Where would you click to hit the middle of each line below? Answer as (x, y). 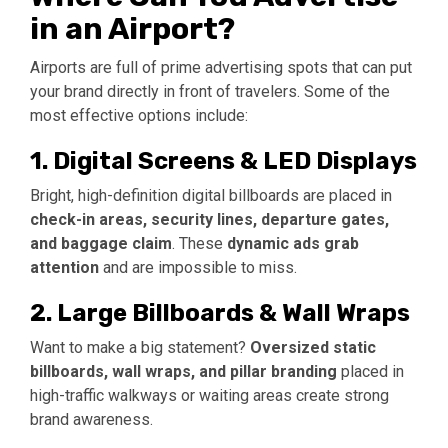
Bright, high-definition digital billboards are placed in (211, 196)
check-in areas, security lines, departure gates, (209, 220)
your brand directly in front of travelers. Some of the (210, 92)
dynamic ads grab (293, 244)
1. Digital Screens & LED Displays (223, 161)
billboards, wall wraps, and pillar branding (183, 372)
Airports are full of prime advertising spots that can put (221, 68)
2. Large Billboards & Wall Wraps (220, 313)
